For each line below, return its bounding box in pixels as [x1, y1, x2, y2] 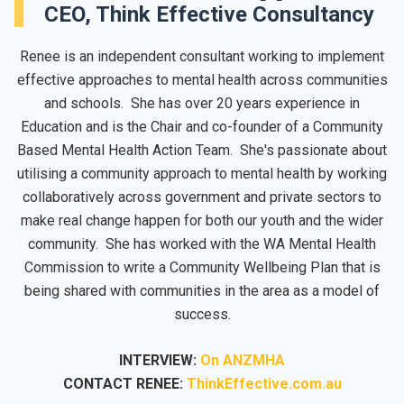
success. [173, 306, 231, 324]
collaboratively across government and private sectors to [23, 188, 381, 207]
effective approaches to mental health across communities [16, 71, 388, 89]
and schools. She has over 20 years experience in [44, 95, 360, 113]
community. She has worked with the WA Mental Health [28, 235, 376, 253]
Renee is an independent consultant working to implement [20, 48, 384, 66]
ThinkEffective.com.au [186, 375, 342, 393]
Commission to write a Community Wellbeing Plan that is [23, 259, 381, 277]
